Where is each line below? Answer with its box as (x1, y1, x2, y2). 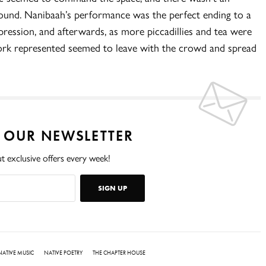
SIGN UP (98, 183, 127, 193)
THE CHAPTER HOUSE (93, 248, 145, 256)
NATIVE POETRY (44, 248, 83, 256)
